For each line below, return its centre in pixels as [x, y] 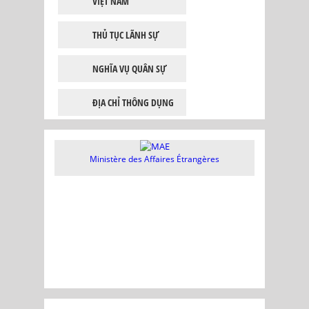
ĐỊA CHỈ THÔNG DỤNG [133, 102]
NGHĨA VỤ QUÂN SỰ [129, 69]
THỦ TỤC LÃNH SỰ [126, 35]
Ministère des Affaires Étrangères [154, 159]
